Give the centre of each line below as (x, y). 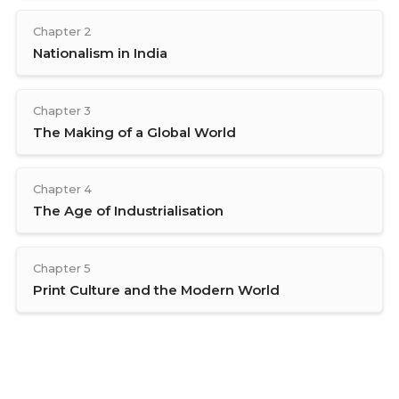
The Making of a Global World (134, 132)
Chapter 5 (61, 268)
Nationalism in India (100, 54)
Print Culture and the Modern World (156, 290)
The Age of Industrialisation (128, 212)
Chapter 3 (61, 110)
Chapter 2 (62, 32)
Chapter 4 (62, 189)
